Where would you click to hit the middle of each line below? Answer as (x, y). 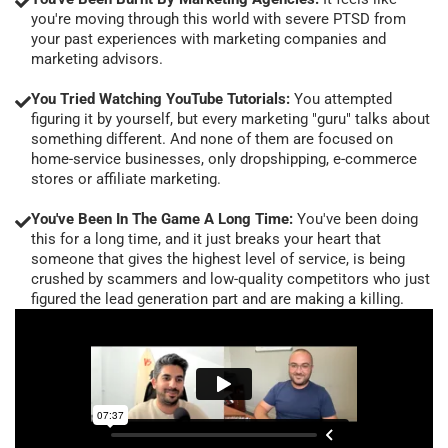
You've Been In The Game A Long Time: (164, 218)
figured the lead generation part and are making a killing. (217, 298)
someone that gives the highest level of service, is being (218, 258)
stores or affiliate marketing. (126, 178)
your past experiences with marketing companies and (208, 38)
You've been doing (357, 218)
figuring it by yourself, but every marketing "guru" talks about (230, 118)
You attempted (341, 98)
